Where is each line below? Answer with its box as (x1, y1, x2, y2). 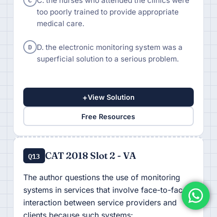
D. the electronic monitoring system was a (36, 43, 183, 52)
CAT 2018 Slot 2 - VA (45, 150, 136, 162)
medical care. (36, 18, 84, 28)
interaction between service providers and (23, 198, 177, 208)
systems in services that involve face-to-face (23, 185, 187, 195)
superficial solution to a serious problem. (36, 54, 179, 64)
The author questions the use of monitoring (23, 172, 180, 183)
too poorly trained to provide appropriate (36, 7, 179, 16)
